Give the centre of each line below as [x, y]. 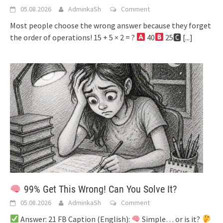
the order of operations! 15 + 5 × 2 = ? [73, 37]
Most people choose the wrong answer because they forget [111, 25]
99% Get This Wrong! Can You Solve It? [99, 189]
